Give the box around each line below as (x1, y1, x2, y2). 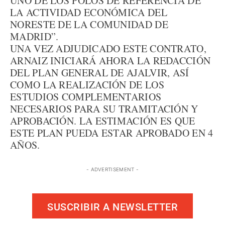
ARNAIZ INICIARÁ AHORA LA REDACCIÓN (10, 54, 211, 67)
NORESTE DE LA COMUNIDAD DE (10, 18, 168, 31)
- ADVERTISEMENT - (86, 166, 139, 172)
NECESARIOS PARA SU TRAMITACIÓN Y (10, 102, 198, 116)
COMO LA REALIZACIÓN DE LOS (10, 78, 164, 91)
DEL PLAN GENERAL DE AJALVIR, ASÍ (10, 66, 189, 79)
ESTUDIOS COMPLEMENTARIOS (10, 90, 162, 103)
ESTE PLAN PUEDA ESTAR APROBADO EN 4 (10, 126, 213, 140)
